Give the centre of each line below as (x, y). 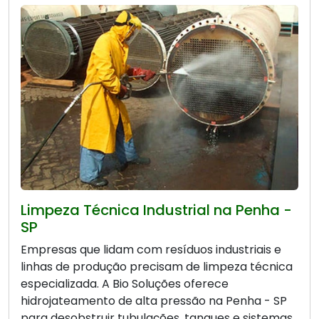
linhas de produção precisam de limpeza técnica (157, 267)
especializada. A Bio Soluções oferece (125, 284)
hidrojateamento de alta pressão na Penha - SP (154, 301)
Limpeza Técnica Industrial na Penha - (156, 210)
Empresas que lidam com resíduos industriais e (151, 250)
